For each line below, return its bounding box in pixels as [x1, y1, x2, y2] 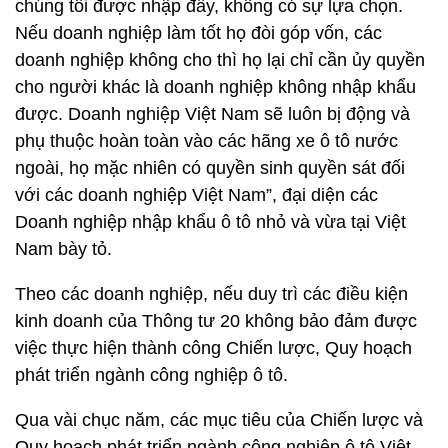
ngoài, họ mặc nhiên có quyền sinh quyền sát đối [15, 158, 405, 178]
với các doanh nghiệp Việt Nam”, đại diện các [15, 185, 378, 205]
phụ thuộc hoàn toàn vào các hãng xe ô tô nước [15, 131, 398, 151]
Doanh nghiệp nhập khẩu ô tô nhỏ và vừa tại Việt [15, 212, 406, 232]
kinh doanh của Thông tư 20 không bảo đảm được [15, 311, 417, 331]
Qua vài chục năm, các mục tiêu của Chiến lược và [15, 410, 423, 430]
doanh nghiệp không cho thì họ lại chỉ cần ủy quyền [15, 50, 425, 70]
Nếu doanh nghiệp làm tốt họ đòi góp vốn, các [15, 23, 382, 43]
